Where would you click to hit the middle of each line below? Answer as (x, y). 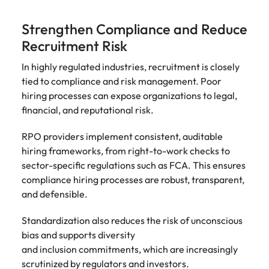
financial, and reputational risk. (89, 110)
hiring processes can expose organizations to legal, (129, 95)
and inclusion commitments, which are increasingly (130, 249)
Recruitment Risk (76, 46)
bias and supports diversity (78, 235)
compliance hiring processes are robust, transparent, (133, 180)
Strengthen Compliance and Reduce (134, 29)
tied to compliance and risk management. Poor (122, 81)
